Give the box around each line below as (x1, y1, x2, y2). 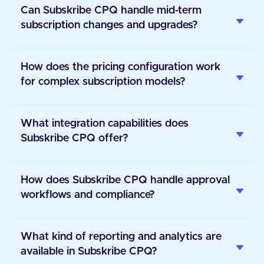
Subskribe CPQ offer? (21, 133, 128, 144)
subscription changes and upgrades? (21, 20, 198, 31)
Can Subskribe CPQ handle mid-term (21, 5, 202, 16)
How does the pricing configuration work (21, 62, 220, 72)
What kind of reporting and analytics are (21, 232, 222, 242)
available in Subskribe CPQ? (21, 246, 157, 257)
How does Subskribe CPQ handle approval (21, 175, 230, 186)
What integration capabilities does (21, 118, 189, 129)
